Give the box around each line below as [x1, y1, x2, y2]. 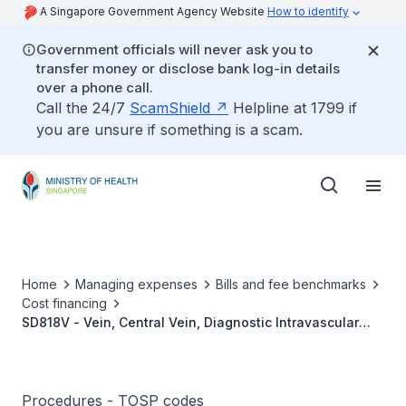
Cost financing [22, 295, 107, 311]
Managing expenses [75, 276, 198, 292]
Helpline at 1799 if [228, 99, 357, 117]
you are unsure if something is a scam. [36, 121, 303, 139]
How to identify [267, 5, 349, 18]
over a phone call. [36, 79, 153, 96]
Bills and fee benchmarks [216, 276, 366, 292]
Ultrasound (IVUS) [22, 333, 134, 349]
